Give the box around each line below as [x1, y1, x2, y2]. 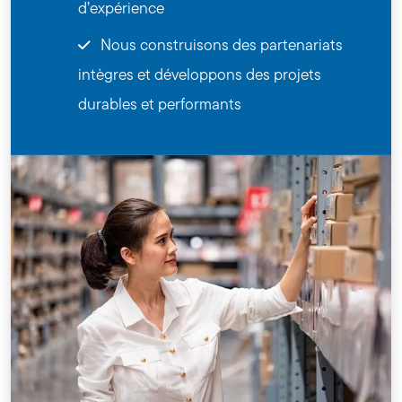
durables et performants [78, 92, 242, 116]
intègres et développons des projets [78, 63, 322, 86]
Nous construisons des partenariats [97, 33, 344, 57]
